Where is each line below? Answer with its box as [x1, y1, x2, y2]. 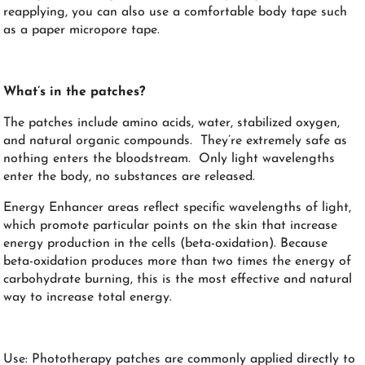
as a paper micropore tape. [3, 23, 161, 37]
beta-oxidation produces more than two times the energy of [3, 254, 352, 268]
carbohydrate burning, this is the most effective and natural [3, 272, 353, 286]
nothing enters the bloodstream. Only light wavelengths [3, 152, 336, 165]
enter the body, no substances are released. [3, 169, 256, 183]
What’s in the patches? [3, 85, 146, 99]
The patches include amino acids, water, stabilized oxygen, [3, 116, 341, 130]
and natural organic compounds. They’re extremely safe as [3, 134, 348, 147]
